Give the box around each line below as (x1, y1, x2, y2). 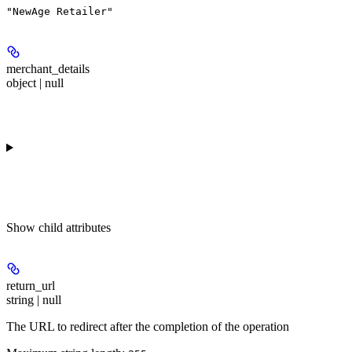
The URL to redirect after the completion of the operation (6, 319, 289, 333)
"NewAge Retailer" (6, 5, 113, 17)
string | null (6, 292, 61, 306)
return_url (6, 278, 55, 292)
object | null (6, 75, 64, 90)
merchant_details (6, 61, 90, 75)
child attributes (38, 220, 111, 234)
